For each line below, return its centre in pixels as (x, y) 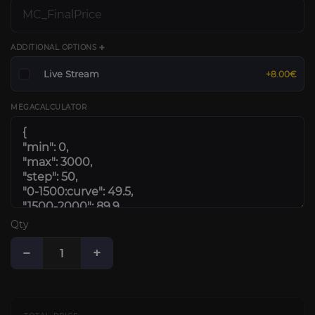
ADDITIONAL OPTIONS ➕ (58, 47)
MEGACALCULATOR (49, 107)
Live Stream (72, 74)
